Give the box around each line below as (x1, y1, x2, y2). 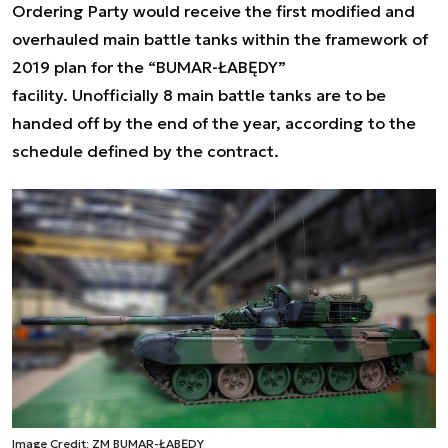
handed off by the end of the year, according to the (12, 113, 416, 133)
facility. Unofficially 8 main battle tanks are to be (12, 85, 386, 105)
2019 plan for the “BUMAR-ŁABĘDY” (12, 57, 286, 77)
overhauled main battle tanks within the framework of (12, 29, 428, 49)
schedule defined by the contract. (12, 141, 283, 161)
